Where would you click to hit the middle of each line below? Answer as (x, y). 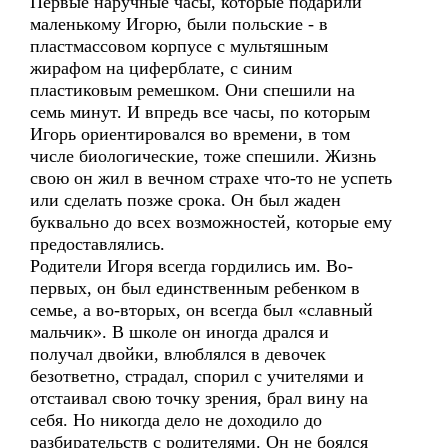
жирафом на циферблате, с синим (161, 68)
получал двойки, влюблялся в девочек (178, 354)
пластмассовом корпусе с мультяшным (179, 46)
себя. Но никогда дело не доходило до (176, 420)
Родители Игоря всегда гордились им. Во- (191, 266)
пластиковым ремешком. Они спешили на (192, 90)
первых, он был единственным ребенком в (195, 288)
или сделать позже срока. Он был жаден (185, 200)
